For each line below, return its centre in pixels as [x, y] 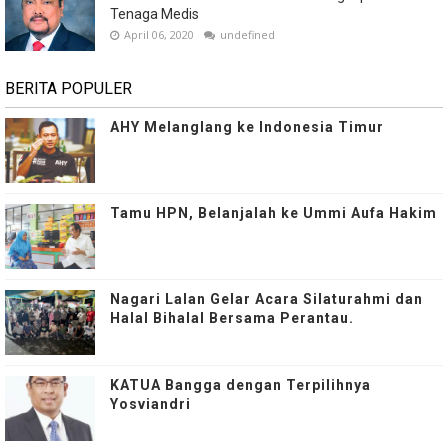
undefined [247, 34]
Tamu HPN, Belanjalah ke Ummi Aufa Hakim [273, 212]
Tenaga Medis [154, 13]
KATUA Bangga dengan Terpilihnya [240, 384]
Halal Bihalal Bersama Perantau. [232, 317]
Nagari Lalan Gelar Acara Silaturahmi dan [266, 298]
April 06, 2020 [159, 34]
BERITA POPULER [68, 88]
